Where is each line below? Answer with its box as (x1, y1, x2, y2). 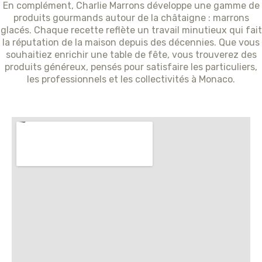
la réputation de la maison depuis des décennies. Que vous (2, 36, 260, 48)
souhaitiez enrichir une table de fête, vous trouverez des (5, 49, 257, 60)
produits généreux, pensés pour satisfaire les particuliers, (5, 61, 257, 73)
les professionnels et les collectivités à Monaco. (27, 73, 235, 85)
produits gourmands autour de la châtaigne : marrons (13, 12, 249, 23)
